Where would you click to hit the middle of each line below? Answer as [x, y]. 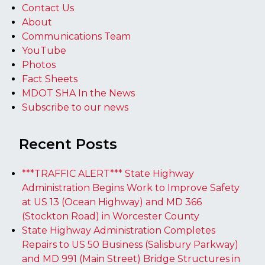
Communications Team [76, 36]
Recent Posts [68, 144]
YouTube [44, 50]
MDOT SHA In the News [78, 93]
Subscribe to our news [75, 107]
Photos [39, 64]
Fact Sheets [50, 79]
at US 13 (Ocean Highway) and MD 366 [112, 202]
